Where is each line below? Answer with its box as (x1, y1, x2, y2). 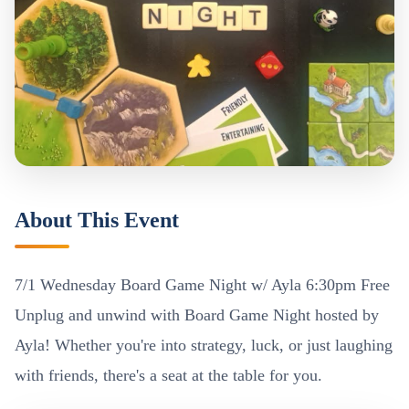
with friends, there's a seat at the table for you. (15, 366, 322, 385)
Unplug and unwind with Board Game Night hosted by (15, 306, 379, 325)
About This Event (15, 208, 179, 233)
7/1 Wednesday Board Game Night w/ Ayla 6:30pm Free (15, 276, 390, 295)
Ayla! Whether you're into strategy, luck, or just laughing (15, 336, 393, 355)
